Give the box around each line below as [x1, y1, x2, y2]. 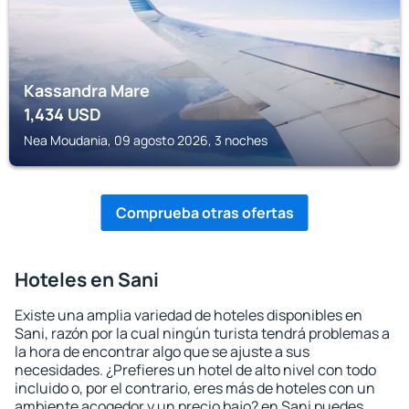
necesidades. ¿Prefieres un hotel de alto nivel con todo [15, 360, 376, 380]
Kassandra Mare [24, 79, 150, 101]
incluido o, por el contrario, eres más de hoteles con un [15, 378, 375, 398]
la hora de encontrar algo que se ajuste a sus [15, 341, 309, 362]
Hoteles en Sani [15, 267, 159, 292]
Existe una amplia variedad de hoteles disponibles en [15, 305, 362, 325]
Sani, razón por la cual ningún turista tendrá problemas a [15, 323, 390, 343]
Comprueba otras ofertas [115, 203, 294, 223]
